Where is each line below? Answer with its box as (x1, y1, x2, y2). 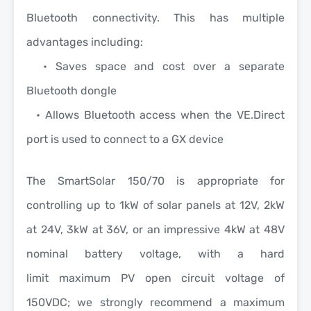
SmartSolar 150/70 (58, 174, 177, 187)
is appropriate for (176, 174, 285, 187)
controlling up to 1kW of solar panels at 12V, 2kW (26, 198, 285, 212)
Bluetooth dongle (26, 83, 117, 97)
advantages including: (26, 35, 143, 49)
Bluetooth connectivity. (26, 10, 160, 24)
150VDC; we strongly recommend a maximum (26, 295, 285, 309)
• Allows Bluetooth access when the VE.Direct (26, 108, 285, 121)
